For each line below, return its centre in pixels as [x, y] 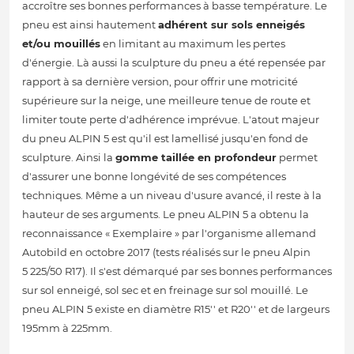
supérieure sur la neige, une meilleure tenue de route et [166, 101]
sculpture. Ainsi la [69, 158]
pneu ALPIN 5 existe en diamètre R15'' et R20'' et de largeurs [176, 309]
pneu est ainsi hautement [90, 25]
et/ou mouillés [61, 44]
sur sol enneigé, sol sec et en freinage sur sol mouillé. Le [165, 290]
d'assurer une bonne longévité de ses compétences [154, 177]
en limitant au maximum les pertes [193, 44]
